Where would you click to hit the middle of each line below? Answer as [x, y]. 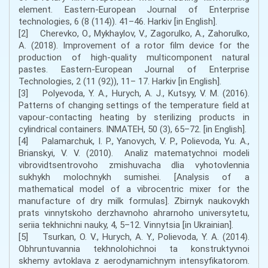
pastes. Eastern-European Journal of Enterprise [134, 69]
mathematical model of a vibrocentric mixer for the [134, 189]
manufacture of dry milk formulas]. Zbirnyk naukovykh [134, 201]
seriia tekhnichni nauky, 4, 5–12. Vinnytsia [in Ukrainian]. [126, 225]
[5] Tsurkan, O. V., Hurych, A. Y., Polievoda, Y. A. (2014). [134, 237]
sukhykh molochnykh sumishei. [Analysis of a [134, 177]
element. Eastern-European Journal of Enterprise [134, 9]
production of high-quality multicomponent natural [134, 57]
